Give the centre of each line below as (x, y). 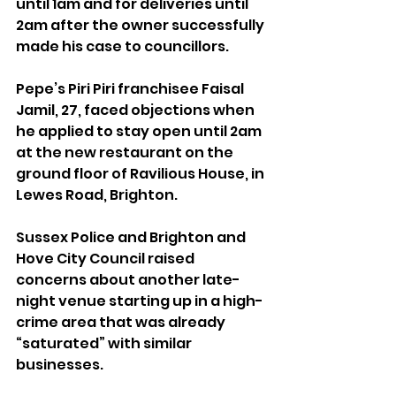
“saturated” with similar (105, 344)
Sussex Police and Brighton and (132, 238)
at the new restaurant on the (126, 153)
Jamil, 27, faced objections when (137, 110)
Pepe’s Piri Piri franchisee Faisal (131, 89)
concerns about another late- (128, 280)
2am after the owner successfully (141, 26)
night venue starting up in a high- (140, 301)
